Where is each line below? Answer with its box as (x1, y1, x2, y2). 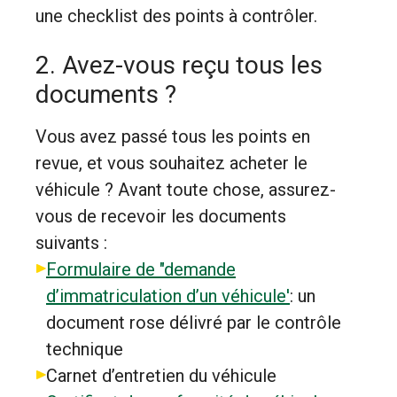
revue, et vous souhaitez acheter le (35, 152, 307, 174)
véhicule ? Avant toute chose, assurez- (35, 179, 336, 200)
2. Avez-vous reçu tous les (35, 51, 323, 80)
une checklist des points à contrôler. (35, 5, 317, 27)
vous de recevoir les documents (35, 206, 286, 227)
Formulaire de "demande (46, 259, 236, 280)
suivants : (35, 232, 107, 253)
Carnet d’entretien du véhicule (46, 365, 276, 386)
